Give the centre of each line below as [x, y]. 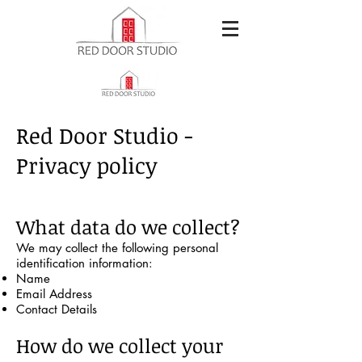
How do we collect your [120, 345]
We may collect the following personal [117, 248]
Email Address [54, 294]
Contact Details [57, 309]
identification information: [84, 263]
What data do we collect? [128, 227]
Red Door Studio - [105, 135]
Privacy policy [87, 165]
